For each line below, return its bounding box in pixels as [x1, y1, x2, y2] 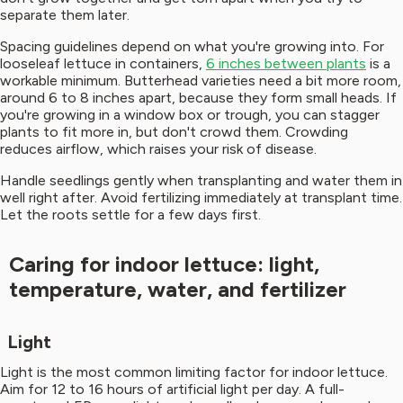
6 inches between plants [206, 55, 366, 73]
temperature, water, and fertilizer [8, 276, 346, 303]
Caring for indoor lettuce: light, [8, 251, 319, 278]
